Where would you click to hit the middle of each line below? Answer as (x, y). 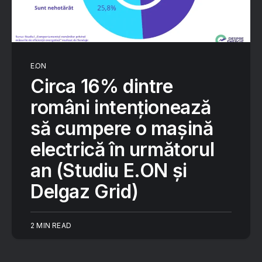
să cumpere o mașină (122, 128)
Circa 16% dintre (102, 86)
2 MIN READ (51, 225)
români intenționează (121, 107)
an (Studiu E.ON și (109, 170)
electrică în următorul (123, 149)
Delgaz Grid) (85, 192)
